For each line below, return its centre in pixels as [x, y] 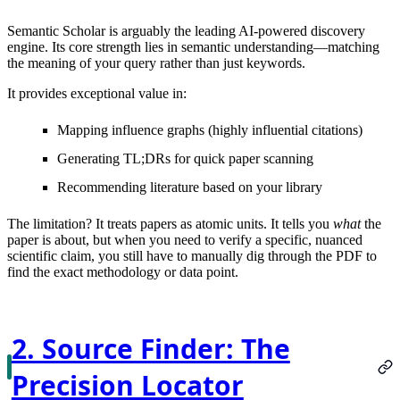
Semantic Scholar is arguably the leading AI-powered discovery [186, 30]
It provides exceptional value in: [97, 93]
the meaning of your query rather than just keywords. [156, 62]
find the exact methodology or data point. [123, 271]
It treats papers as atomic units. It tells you [212, 223]
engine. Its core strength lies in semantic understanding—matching [193, 46]
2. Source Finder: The [150, 348]
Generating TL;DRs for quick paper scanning [185, 158]
